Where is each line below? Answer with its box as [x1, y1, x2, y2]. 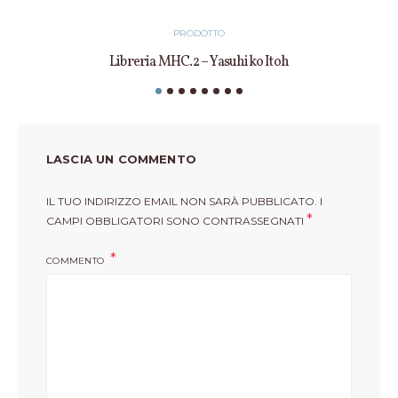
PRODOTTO [173, 27, 225, 39]
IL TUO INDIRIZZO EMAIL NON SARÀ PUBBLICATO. [46, 194, 317, 208]
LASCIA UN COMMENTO [46, 151, 196, 166]
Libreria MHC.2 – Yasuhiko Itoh [109, 52, 289, 72]
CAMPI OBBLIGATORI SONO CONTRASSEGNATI [46, 213, 306, 227]
